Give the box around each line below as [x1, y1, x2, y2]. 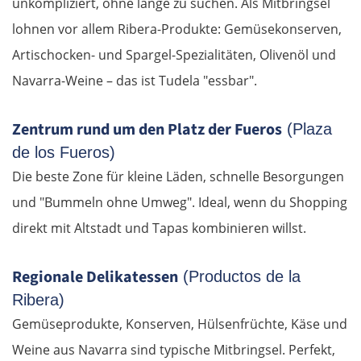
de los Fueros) [12, 143, 115, 161]
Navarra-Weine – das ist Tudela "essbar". [12, 71, 257, 89]
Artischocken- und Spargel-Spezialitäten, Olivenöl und [12, 45, 336, 64]
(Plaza [282, 119, 332, 138]
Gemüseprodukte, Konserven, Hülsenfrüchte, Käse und [12, 314, 347, 333]
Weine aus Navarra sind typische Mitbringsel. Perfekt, [12, 340, 335, 359]
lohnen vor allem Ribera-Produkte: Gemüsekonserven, [12, 19, 342, 38]
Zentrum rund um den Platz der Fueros [12, 118, 282, 141]
